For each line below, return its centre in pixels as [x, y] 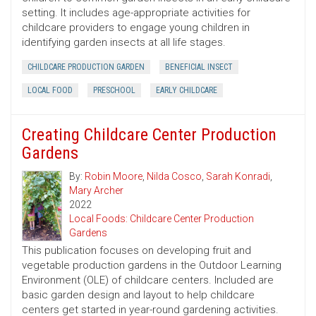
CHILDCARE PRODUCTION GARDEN [86, 67]
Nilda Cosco [175, 177]
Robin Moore [114, 177]
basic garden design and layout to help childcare [138, 295]
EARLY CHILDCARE [187, 91]
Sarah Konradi [238, 177]
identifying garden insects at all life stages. [124, 43]
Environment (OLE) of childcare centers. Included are [148, 280]
